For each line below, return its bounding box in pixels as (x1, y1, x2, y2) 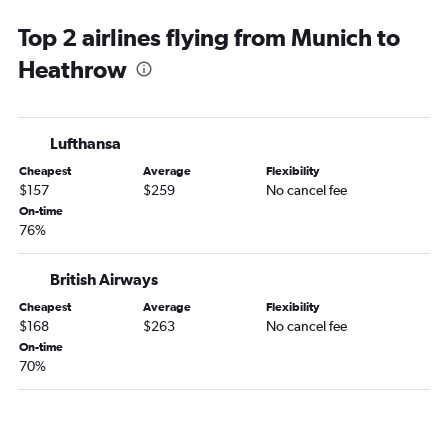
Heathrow (18, 55, 127, 84)
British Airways (50, 270, 158, 289)
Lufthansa (50, 134, 121, 153)
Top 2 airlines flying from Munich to (18, 23, 400, 52)
